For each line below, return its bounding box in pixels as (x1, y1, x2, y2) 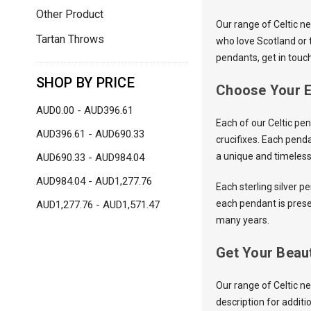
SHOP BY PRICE (35, 74, 135, 91)
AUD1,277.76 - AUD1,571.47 (35, 198, 160, 211)
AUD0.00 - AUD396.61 (35, 103, 133, 117)
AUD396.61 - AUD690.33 (35, 127, 144, 140)
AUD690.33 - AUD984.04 (35, 151, 144, 164)
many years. (216, 214, 270, 226)
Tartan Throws (35, 32, 104, 46)
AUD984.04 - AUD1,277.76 (35, 174, 152, 187)
